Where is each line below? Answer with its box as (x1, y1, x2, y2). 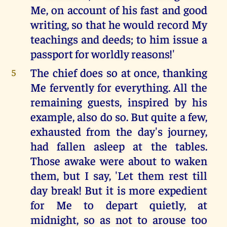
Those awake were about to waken (30, 153, 208, 168)
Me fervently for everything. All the (30, 79, 208, 94)
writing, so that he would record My (30, 16, 208, 31)
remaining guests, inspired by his (30, 94, 208, 109)
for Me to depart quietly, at (30, 197, 208, 212)
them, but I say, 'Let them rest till (30, 167, 208, 182)
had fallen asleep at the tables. (30, 138, 208, 153)
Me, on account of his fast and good (30, 2, 208, 17)
